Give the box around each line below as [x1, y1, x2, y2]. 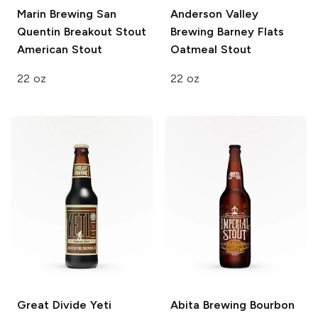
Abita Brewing [170, 297, 246, 312]
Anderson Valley [170, 6, 258, 21]
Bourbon [246, 297, 295, 312]
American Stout [17, 42, 102, 56]
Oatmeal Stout [170, 42, 251, 56]
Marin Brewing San [17, 6, 116, 21]
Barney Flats [214, 24, 284, 38]
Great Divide [17, 297, 87, 312]
